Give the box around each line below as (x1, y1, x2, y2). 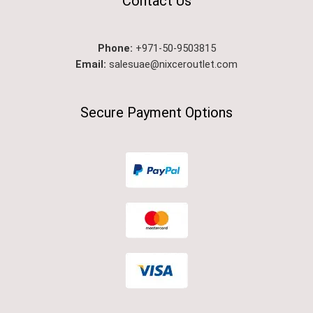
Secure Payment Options (80, 103, 233, 121)
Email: (75, 57, 106, 71)
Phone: (97, 41, 136, 54)
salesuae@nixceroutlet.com (106, 57, 238, 71)
